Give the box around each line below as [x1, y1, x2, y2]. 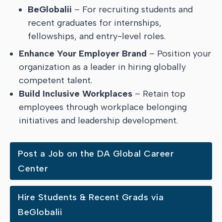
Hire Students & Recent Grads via [18, 192, 164, 203]
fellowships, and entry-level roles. [28, 31, 166, 42]
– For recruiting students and [72, 4, 193, 15]
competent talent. [19, 75, 92, 86]
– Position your [147, 48, 211, 59]
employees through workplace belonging [19, 102, 187, 112]
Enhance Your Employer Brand [19, 48, 147, 59]
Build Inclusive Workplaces [19, 88, 132, 99]
